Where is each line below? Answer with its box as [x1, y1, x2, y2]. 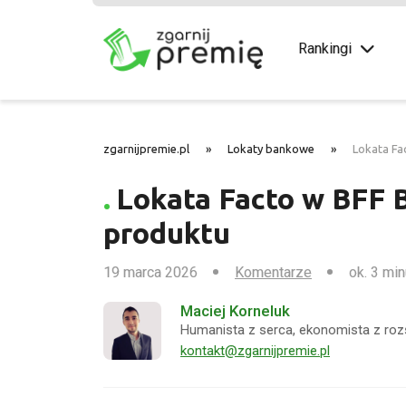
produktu [103, 216, 230, 249]
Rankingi [298, 40, 352, 57]
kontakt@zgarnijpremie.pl [180, 342, 330, 359]
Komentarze [235, 263, 312, 281]
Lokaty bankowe [227, 141, 314, 155]
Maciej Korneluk [180, 301, 290, 320]
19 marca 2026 [103, 263, 198, 281]
